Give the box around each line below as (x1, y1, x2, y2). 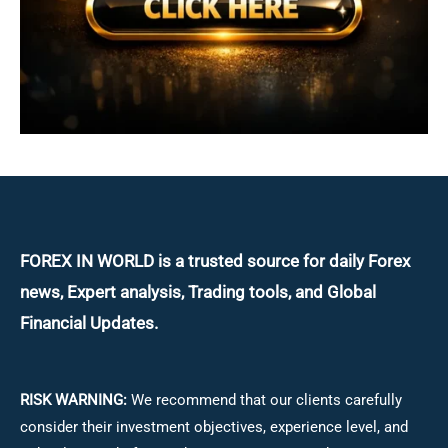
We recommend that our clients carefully (131, 390, 402, 409)
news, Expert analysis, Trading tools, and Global (20, 282, 376, 303)
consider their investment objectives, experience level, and (20, 417, 408, 436)
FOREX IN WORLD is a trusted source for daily (20, 251, 364, 272)
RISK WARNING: (20, 390, 131, 409)
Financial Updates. (20, 313, 158, 334)
